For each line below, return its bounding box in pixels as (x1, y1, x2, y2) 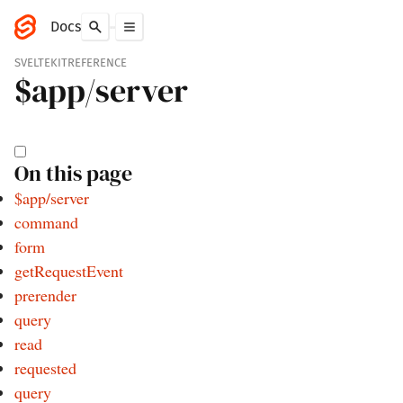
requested (14, 357, 76, 379)
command (14, 211, 78, 233)
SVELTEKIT (14, 56, 67, 69)
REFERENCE (67, 56, 127, 69)
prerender (14, 284, 76, 306)
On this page (14, 158, 132, 188)
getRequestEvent (14, 260, 123, 282)
